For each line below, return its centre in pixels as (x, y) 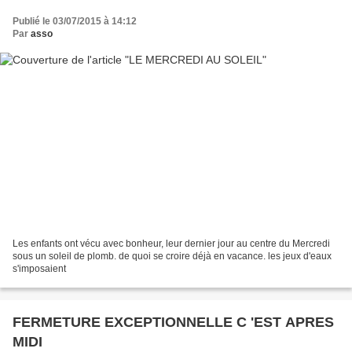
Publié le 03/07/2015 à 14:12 (75, 21)
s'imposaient (39, 269)
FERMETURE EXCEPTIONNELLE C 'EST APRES (173, 323)
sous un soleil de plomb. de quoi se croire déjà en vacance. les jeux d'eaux (172, 257)
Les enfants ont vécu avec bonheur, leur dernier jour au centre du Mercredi (171, 244)
